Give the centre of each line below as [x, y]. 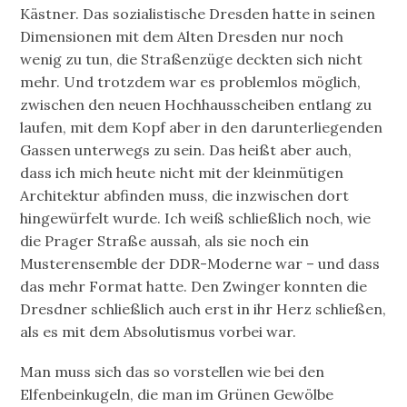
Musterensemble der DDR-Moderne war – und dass [200, 264]
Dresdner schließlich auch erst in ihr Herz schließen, [203, 309]
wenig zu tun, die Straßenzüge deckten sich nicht [192, 60]
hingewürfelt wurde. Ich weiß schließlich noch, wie [196, 218]
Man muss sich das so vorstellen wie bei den [173, 372]
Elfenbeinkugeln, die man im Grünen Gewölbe [177, 395]
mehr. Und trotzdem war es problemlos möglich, [191, 82]
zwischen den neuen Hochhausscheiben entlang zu [196, 105]
